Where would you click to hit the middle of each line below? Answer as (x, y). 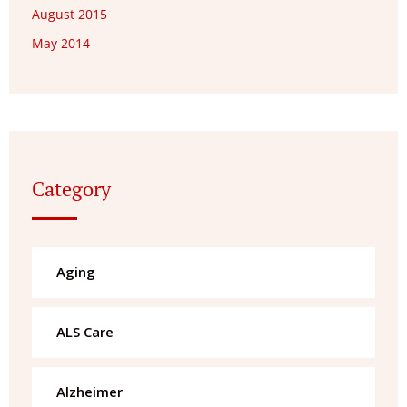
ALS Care (85, 332)
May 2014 (61, 44)
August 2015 (69, 15)
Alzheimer (89, 392)
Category (71, 189)
